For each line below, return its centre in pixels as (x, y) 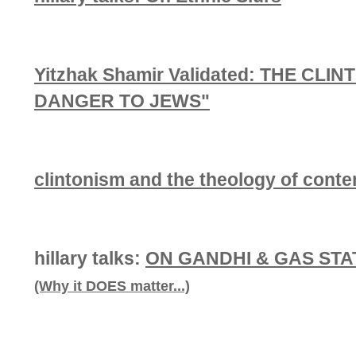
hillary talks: (90, 258)
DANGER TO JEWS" (122, 101)
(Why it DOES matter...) (112, 286)
